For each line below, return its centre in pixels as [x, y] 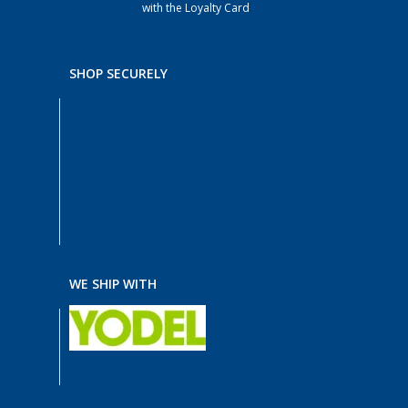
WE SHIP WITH [113, 284]
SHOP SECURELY [118, 74]
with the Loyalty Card [195, 8]
